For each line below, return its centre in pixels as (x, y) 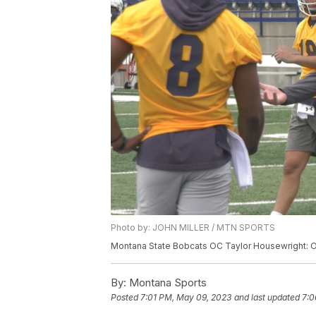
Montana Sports (166, 283)
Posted (126, 298)
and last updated (267, 298)
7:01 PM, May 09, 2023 (186, 298)
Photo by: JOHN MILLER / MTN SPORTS (193, 228)
